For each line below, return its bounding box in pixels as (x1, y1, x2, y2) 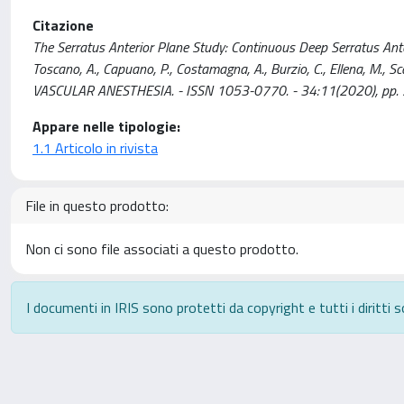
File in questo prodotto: (25, 195, 169, 216)
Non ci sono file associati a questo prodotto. (25, 238, 298, 260)
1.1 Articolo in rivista (32, 137, 158, 159)
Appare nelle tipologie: (32, 115, 180, 137)
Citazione (32, 14, 94, 36)
